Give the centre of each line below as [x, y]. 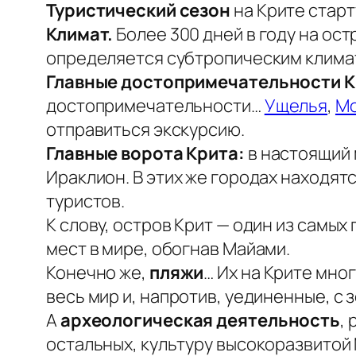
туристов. [86, 201]
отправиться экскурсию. [145, 130]
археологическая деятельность [200, 321]
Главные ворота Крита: [145, 154]
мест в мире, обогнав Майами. [168, 249]
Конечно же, [98, 273]
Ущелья [296, 106]
